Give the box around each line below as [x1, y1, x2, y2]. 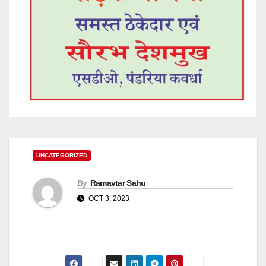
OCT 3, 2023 [87, 194, 129, 203]
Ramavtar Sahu [90, 178, 146, 188]
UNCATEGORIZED [36, 152, 87, 159]
